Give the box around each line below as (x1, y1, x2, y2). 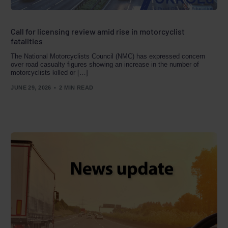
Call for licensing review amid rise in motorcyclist (11, 26, 185, 36)
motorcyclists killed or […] (11, 68, 89, 76)
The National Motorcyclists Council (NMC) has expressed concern (11, 52, 206, 60)
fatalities (11, 36, 43, 46)
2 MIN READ (59, 84, 94, 91)
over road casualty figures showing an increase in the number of (11, 60, 199, 68)
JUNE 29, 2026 (11, 84, 51, 91)
